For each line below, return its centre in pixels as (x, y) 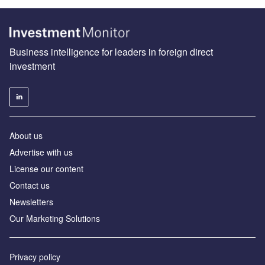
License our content (46, 168)
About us (26, 135)
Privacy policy (35, 256)
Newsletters (31, 201)
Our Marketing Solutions (55, 218)
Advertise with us (41, 152)
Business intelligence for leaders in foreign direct (111, 51)
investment (32, 66)
